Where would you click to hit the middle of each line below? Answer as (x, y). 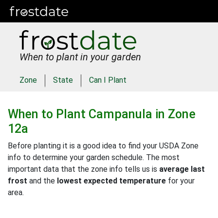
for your (180, 181)
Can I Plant (108, 80)
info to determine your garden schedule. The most (94, 157)
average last (182, 169)
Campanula (120, 114)
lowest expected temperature (111, 181)
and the (42, 181)
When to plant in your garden (80, 57)
